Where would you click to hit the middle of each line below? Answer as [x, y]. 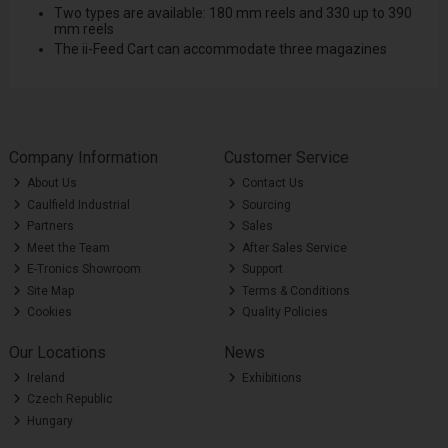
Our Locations [57, 352]
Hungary [49, 420]
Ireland [45, 377]
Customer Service [286, 158]
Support [261, 269]
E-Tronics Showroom [83, 269]
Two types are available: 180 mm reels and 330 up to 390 [232, 13]
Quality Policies [284, 312]
